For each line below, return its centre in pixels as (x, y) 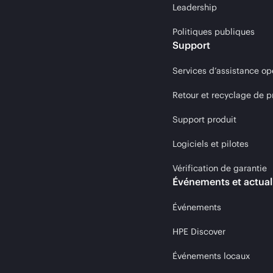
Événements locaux (211, 256)
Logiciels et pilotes (211, 144)
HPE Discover (199, 232)
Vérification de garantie (220, 168)
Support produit (204, 119)
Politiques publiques (214, 32)
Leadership (195, 7)
